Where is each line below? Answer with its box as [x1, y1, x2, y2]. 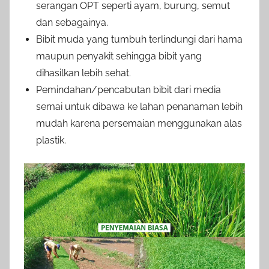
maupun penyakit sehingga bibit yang [36, 50, 202, 62]
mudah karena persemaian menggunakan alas [36, 118, 242, 130]
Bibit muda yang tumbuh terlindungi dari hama [36, 34, 243, 46]
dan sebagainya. [36, 17, 108, 29]
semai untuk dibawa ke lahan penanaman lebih [36, 101, 243, 113]
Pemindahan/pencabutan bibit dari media [36, 84, 221, 96]
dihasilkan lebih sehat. [36, 67, 131, 79]
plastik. [36, 134, 68, 147]
